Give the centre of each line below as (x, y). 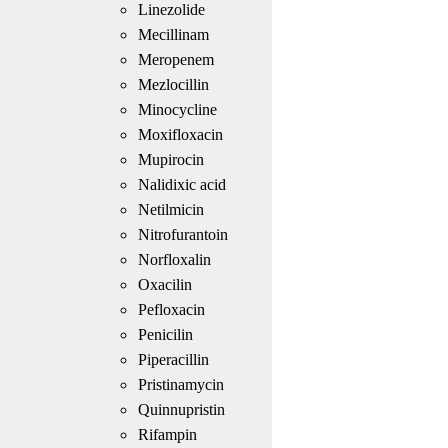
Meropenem (175, 59)
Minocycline (177, 109)
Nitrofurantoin (182, 234)
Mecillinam (173, 34)
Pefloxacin (171, 309)
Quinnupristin (181, 409)
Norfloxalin (174, 259)
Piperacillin (173, 359)
